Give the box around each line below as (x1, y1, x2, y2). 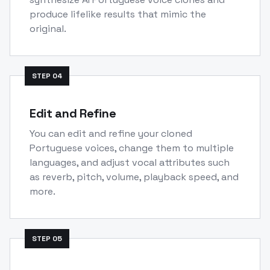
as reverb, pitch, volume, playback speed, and (30, 170, 239, 183)
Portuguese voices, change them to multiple (30, 141, 234, 154)
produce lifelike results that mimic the (30, 7, 206, 20)
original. (30, 22, 66, 35)
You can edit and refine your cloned (30, 127, 192, 140)
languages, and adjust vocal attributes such (30, 155, 230, 169)
